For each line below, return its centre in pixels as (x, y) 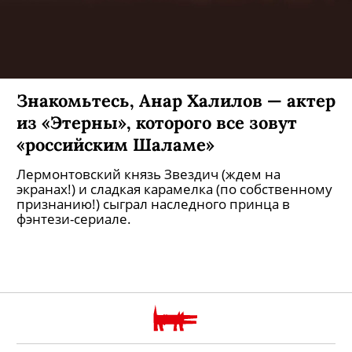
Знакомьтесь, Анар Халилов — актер (176, 100)
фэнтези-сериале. (74, 219)
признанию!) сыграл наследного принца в (153, 204)
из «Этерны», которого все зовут (157, 122)
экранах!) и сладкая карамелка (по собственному (174, 189)
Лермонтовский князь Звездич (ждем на (148, 174)
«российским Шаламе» (115, 144)
